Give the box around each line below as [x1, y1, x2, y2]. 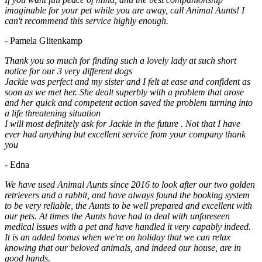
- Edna [5, 160, 29, 170]
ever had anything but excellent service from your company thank [5, 129, 246, 140]
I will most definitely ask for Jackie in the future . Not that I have [5, 119, 240, 129]
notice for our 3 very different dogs [5, 66, 132, 77]
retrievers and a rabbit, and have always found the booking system [5, 190, 250, 201]
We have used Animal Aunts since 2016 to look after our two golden [5, 180, 255, 190]
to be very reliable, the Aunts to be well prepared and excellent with [5, 201, 252, 211]
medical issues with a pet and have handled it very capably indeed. [5, 222, 251, 232]
